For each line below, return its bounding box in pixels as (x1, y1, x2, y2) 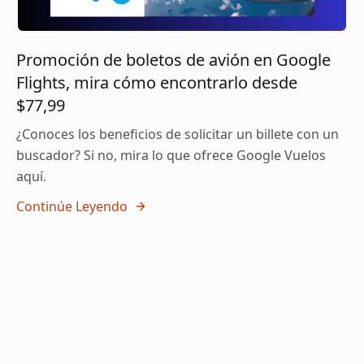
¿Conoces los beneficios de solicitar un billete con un (16, 125, 339, 144)
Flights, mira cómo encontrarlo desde (16, 71, 297, 94)
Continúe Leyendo (16, 197, 128, 216)
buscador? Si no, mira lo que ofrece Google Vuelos (16, 146, 326, 165)
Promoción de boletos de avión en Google (16, 49, 331, 71)
